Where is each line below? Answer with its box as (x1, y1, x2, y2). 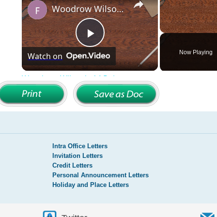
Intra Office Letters (52, 142, 108, 150)
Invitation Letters (52, 152, 103, 159)
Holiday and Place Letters (52, 181, 129, 188)
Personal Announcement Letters (52, 171, 149, 179)
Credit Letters (52, 161, 93, 169)
